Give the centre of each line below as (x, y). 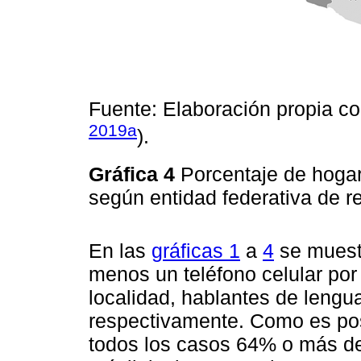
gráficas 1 (196, 250)
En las (120, 250)
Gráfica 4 (135, 174)
